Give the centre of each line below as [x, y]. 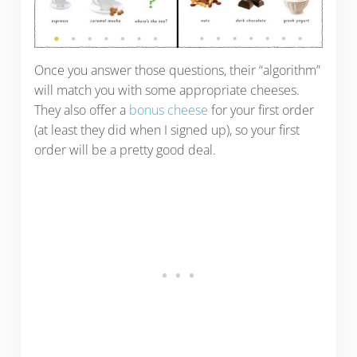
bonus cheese [168, 110]
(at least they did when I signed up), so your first [167, 129]
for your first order [261, 110]
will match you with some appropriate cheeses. [167, 90]
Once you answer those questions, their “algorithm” [177, 70]
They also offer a [81, 110]
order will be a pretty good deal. [125, 149]
